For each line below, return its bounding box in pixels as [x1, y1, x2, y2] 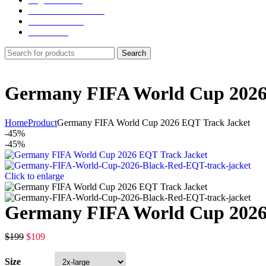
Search [122, 49, 146, 58]
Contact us [28, 27, 68, 37]
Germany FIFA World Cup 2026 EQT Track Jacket [57, 117, 250, 128]
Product [28, 117, 57, 128]
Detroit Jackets [28, 16, 84, 26]
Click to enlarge [5, 170, 64, 181]
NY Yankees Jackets [28, 5, 104, 15]
